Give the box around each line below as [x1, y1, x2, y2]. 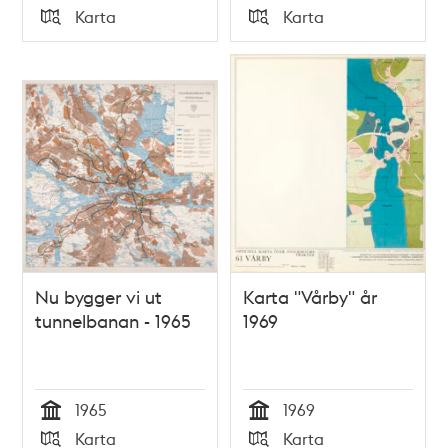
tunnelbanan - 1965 [35, 309, 192, 333]
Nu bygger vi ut [35, 285, 163, 309]
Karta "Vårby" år [243, 285, 377, 309]
